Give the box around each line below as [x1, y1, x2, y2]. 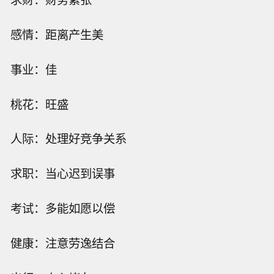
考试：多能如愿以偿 [10, 199, 116, 217]
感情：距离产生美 [10, 26, 104, 43]
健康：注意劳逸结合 [10, 234, 116, 251]
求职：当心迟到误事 [10, 165, 116, 182]
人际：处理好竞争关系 [10, 130, 127, 147]
